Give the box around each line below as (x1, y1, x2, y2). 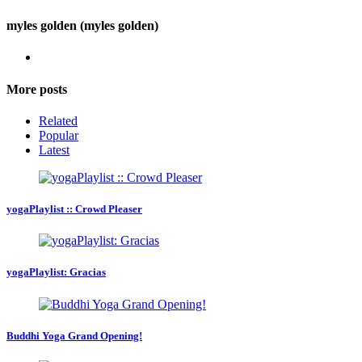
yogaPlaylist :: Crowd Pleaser (6, 202, 142, 215)
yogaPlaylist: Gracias (6, 266, 106, 279)
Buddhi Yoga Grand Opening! (6, 329, 142, 342)
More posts (6, 82, 67, 96)
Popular (39, 128, 78, 142)
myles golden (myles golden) (6, 19, 158, 33)
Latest (39, 142, 69, 157)
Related (39, 113, 78, 128)
